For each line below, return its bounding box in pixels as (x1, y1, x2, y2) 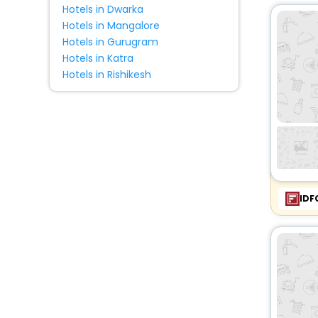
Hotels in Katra (62, 51, 133, 65)
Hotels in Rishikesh (62, 67, 151, 82)
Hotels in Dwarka (62, 2, 143, 16)
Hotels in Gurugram (62, 35, 158, 49)
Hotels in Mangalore (62, 18, 160, 33)
